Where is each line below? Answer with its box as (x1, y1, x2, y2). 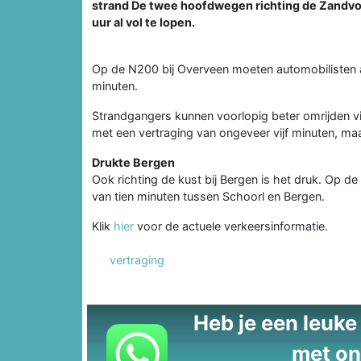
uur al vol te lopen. (92, 15, 195, 29)
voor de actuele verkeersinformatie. (134, 218, 328, 233)
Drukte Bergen (92, 155, 175, 169)
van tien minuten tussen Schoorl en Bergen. (92, 189, 325, 203)
